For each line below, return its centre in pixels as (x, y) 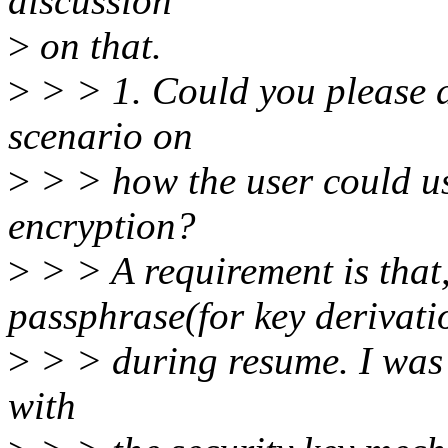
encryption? (102, 226)
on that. (96, 46)
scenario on (100, 136)
